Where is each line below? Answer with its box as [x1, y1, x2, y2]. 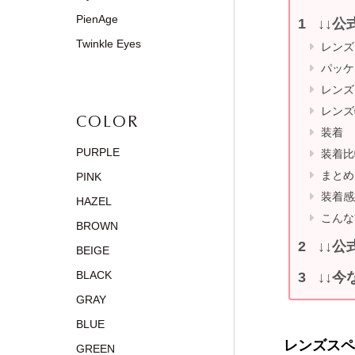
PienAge [76, 13, 118, 25]
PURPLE [76, 146, 120, 158]
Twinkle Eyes [76, 37, 141, 50]
